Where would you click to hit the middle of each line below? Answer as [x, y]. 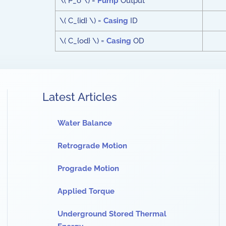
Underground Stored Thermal [112, 214]
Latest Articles [80, 97]
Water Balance [85, 123]
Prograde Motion [88, 168]
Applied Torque [86, 191]
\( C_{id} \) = [81, 21]
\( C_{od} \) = [83, 41]
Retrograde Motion [92, 146]
